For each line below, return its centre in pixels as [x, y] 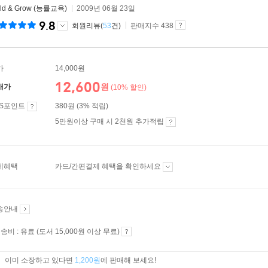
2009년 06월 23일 [106, 8]
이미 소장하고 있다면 [40, 260]
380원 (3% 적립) [82, 106]
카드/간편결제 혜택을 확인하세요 [109, 166]
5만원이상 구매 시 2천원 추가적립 [110, 121]
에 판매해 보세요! [128, 260]
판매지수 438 [152, 26]
